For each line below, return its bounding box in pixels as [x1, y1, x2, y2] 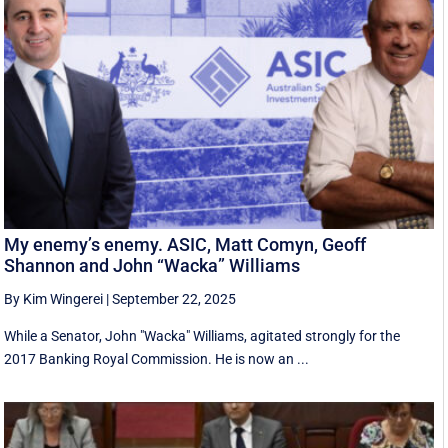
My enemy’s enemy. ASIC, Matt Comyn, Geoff [4, 234, 367, 256]
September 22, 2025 [112, 291, 237, 308]
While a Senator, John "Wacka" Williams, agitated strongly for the [4, 328, 401, 345]
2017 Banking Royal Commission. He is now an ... [4, 351, 310, 368]
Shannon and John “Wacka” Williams [4, 255, 301, 277]
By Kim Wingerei [4, 291, 104, 308]
